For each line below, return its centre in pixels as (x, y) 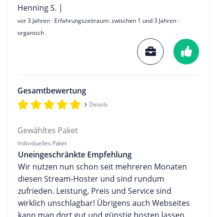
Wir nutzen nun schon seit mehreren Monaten (102, 166)
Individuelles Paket (42, 143)
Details (98, 104)
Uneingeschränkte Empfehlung (75, 154)
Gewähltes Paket (48, 130)
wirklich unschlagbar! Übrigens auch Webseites (104, 203)
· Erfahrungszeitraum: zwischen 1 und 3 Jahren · (115, 20)
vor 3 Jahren (34, 20)
